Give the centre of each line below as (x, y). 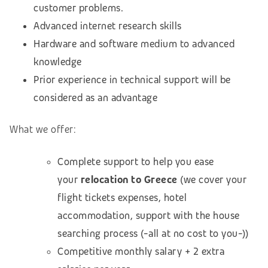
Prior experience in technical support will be (132, 80)
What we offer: (43, 130)
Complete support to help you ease (136, 162)
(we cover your (212, 180)
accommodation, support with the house (149, 216)
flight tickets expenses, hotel (122, 198)
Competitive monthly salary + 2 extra (141, 252)
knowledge (58, 62)
